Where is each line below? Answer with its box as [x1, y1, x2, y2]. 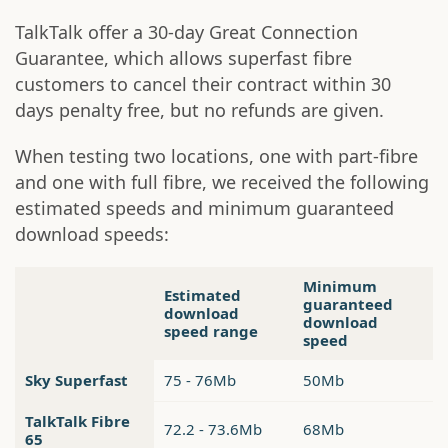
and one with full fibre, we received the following [15, 170, 429, 195]
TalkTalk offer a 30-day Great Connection [15, 20, 358, 45]
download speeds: [15, 222, 169, 247]
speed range [164, 321, 258, 342]
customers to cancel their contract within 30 [15, 72, 391, 97]
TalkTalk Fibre [25, 411, 130, 432]
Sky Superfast [25, 370, 128, 391]
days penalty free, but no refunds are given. [15, 98, 384, 123]
